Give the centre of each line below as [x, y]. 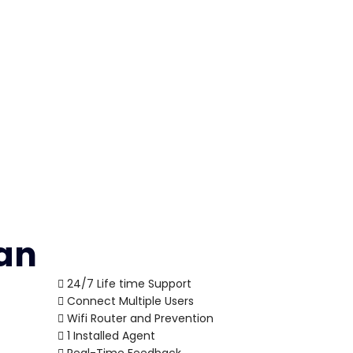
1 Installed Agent [110, 336]
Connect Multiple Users [129, 301]
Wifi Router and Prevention [139, 318]
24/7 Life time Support [128, 284]
